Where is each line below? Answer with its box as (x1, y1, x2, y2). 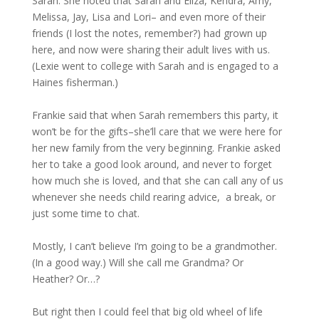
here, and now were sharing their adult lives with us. (31, 43, 270, 56)
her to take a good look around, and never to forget (31, 157, 272, 171)
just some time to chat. (31, 206, 140, 220)
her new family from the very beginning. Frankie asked (31, 141, 281, 155)
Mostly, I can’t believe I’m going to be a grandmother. (31, 239, 277, 253)
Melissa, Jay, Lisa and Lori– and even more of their (31, 10, 266, 23)
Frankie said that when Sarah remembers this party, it (31, 108, 278, 122)
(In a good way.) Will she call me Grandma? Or (31, 256, 244, 269)
